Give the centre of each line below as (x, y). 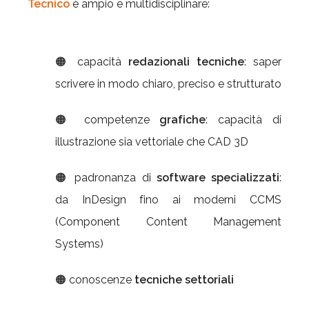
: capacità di (244, 120)
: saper (263, 62)
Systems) (79, 244)
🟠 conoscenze (95, 280)
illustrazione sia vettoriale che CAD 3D (152, 142)
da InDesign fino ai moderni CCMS (168, 200)
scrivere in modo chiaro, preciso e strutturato (168, 84)
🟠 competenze (108, 120)
